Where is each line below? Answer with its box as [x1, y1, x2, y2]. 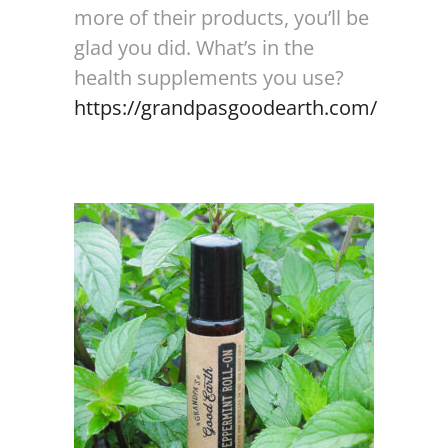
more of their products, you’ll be [74, 4, 369, 31]
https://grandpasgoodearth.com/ [74, 94, 377, 121]
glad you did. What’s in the [74, 34, 314, 61]
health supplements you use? [74, 64, 344, 91]
